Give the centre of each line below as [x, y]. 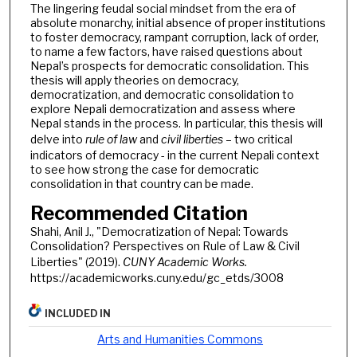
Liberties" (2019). [76, 262]
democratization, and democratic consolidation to [162, 95]
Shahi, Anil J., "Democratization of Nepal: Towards [159, 232]
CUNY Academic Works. [184, 262]
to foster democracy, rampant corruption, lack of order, [174, 37]
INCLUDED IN [78, 313]
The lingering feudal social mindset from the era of [163, 9]
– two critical [257, 139]
